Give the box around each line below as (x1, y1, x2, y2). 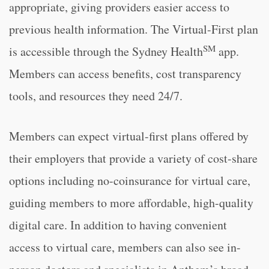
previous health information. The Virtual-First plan (9, 21, 258, 37)
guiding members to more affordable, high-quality (9, 195, 253, 211)
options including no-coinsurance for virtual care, (9, 172, 250, 189)
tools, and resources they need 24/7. (9, 88, 183, 104)
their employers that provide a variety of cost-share (9, 150, 258, 166)
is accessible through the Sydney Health (9, 43, 203, 59)
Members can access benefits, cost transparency (9, 65, 241, 82)
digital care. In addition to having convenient (9, 217, 227, 233)
